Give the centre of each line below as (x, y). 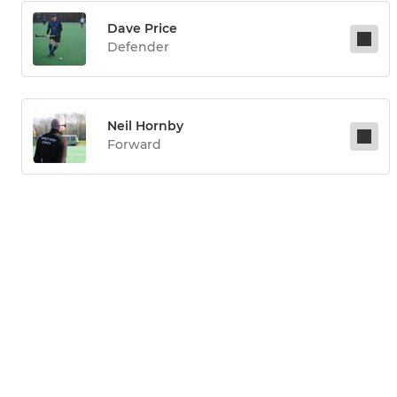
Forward (134, 145)
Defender (138, 47)
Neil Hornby (145, 126)
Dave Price (142, 29)
